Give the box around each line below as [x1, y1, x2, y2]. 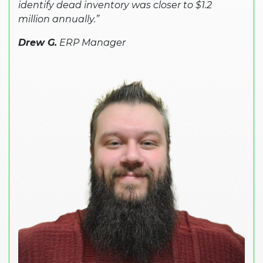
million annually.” [18, 13, 99, 25]
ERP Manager [57, 36, 126, 48]
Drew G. [18, 36, 57, 48]
